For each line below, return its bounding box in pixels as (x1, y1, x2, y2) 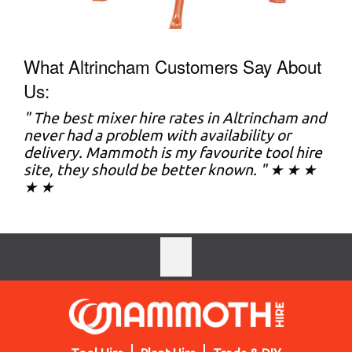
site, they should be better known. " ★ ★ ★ (24, 160, 316, 178)
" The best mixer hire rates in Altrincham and (24, 108, 326, 126)
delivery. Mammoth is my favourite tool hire (24, 143, 322, 161)
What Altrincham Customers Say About (24, 53, 321, 79)
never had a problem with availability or (24, 126, 291, 144)
